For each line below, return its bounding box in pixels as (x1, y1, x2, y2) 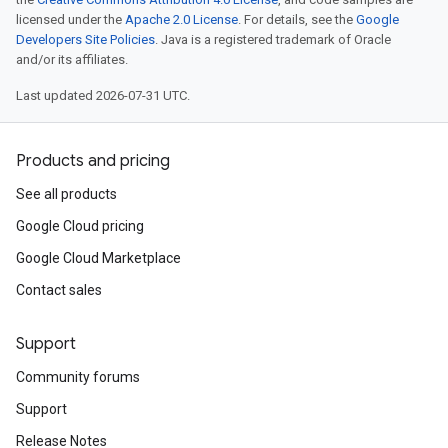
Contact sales (16, 282, 102, 298)
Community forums (16, 369, 140, 385)
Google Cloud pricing (16, 218, 144, 234)
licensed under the (16, 12, 125, 27)
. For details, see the (238, 12, 356, 27)
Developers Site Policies (16, 32, 155, 47)
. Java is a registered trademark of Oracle (155, 32, 391, 47)
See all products (16, 186, 117, 202)
